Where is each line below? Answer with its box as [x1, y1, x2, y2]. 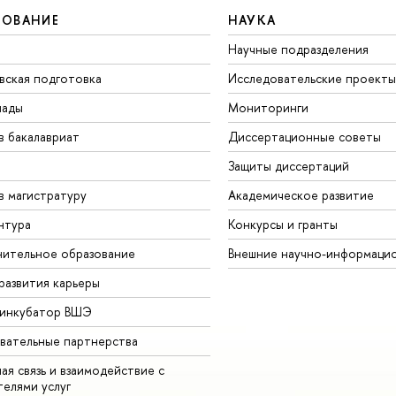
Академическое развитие [227, 186, 374, 203]
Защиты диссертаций [227, 156, 349, 174]
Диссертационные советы [227, 127, 381, 145]
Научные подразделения [227, 40, 369, 57]
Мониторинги [227, 98, 308, 116]
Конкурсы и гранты [227, 215, 338, 232]
